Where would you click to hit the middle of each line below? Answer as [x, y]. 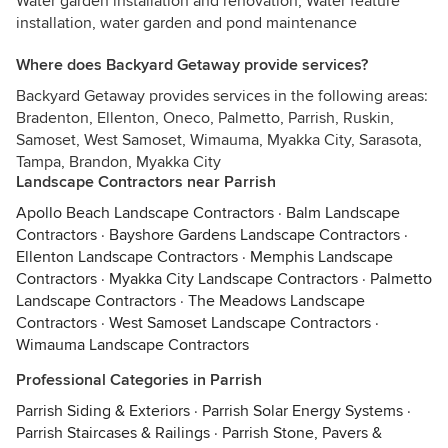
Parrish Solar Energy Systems [302, 411]
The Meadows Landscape [276, 301]
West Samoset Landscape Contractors [240, 323]
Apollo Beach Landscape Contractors [145, 213]
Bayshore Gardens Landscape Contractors [254, 235]
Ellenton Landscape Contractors [127, 257]
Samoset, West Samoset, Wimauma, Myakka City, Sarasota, [219, 140]
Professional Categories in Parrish [139, 380]
